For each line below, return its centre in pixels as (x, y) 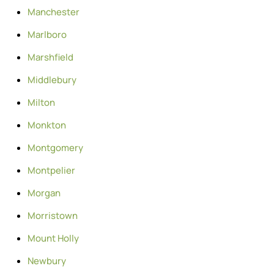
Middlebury (52, 80)
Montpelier (51, 170)
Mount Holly (53, 238)
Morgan (44, 193)
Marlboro (47, 34)
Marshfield (50, 57)
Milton (41, 102)
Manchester (54, 12)
